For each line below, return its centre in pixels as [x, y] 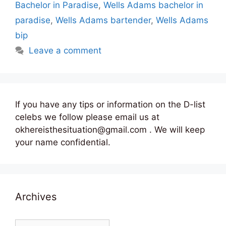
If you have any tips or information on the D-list [110, 105]
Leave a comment [65, 51]
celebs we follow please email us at [87, 117]
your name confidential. [63, 143]
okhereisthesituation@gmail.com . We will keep [110, 130]
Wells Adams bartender [103, 20]
